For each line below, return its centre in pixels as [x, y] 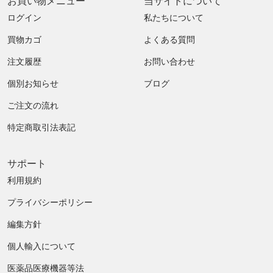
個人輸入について [41, 246]
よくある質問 [169, 39]
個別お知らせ [33, 83]
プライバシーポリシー [50, 202]
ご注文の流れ [33, 105]
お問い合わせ [169, 61]
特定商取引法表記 [41, 127]
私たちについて [174, 17]
